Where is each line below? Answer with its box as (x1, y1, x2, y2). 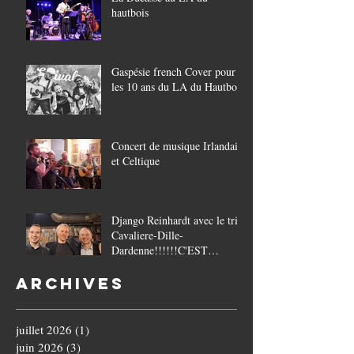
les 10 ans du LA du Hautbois (111, 78, 244, 94)
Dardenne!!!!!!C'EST (111, 242, 208, 258)
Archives (16, 273, 125, 293)
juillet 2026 (16, 321, 72, 337)
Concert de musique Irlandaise (111, 137, 247, 153)
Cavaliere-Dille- (111, 227, 183, 243)
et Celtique (111, 153, 160, 168)
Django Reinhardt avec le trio (111, 212, 243, 228)
